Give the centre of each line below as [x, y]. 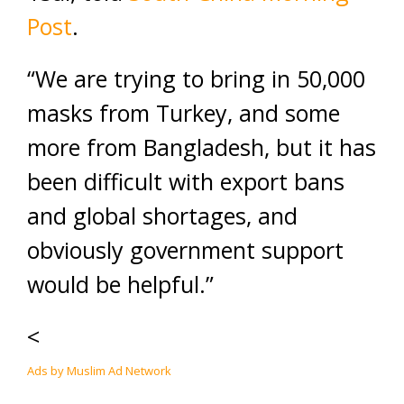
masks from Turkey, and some [184, 113]
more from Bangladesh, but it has [202, 147]
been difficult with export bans [186, 181]
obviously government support [185, 250]
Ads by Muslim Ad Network [99, 371]
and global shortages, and [162, 216]
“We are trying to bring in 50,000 [196, 78]
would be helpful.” [120, 284]
